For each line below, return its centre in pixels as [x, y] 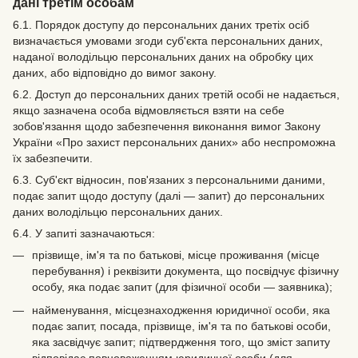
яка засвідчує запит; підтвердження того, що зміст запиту [181, 342]
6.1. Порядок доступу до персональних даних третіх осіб [161, 25]
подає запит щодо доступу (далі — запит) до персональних [169, 196]
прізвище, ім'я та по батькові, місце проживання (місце [176, 255]
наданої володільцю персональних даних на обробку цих [163, 57]
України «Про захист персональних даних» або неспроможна [174, 143]
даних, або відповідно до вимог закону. [115, 73]
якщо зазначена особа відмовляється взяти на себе [149, 111]
